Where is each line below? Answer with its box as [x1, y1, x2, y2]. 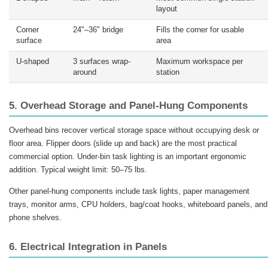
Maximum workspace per [156, 57, 243, 66]
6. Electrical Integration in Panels [9, 241, 167, 252]
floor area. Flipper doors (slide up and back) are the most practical [9, 139, 237, 148]
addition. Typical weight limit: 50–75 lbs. [9, 165, 147, 174]
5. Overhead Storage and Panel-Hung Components [9, 100, 248, 111]
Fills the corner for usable [156, 26, 244, 34]
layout [156, 5, 177, 13]
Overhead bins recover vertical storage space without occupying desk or [9, 126, 259, 135]
